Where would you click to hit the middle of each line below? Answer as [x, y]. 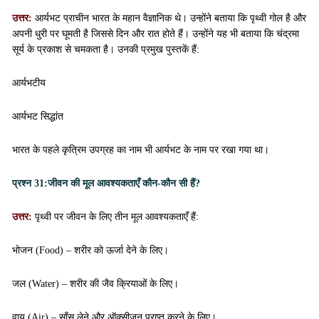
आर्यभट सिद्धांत [38, 116]
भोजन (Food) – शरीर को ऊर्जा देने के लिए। [90, 250]
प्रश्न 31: [30, 183]
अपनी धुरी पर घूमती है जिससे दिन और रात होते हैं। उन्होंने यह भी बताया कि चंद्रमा [156, 34]
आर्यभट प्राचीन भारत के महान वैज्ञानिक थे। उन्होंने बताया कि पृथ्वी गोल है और [171, 18]
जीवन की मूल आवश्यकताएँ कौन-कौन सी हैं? [124, 183]
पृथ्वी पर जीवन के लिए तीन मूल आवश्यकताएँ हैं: [117, 217]
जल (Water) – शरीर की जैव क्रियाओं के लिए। [95, 284]
